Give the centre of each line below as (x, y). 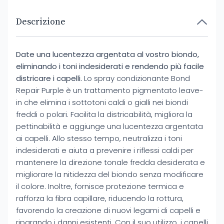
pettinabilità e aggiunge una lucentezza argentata (109, 126)
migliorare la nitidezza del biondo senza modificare (110, 174)
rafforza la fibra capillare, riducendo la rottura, (100, 198)
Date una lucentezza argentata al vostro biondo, (107, 54)
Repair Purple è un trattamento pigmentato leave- (110, 90)
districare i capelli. (49, 78)
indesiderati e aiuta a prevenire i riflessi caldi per (105, 150)
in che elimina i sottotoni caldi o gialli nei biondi (102, 102)
